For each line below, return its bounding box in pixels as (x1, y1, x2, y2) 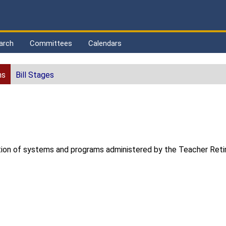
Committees (30, 39, 72, 48)
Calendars (88, 39, 122, 48)
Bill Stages (16, 70, 54, 80)
